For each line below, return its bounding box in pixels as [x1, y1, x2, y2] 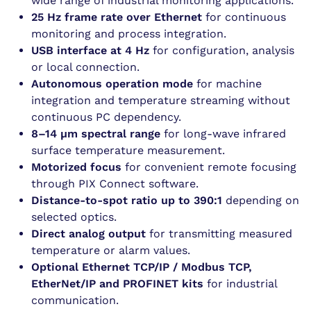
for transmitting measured [146, 227, 292, 240]
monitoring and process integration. [31, 27, 226, 40]
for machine [193, 77, 262, 90]
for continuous [202, 10, 286, 24]
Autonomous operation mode [31, 77, 193, 90]
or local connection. [31, 60, 140, 74]
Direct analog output [31, 227, 146, 240]
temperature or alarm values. [31, 244, 190, 257]
